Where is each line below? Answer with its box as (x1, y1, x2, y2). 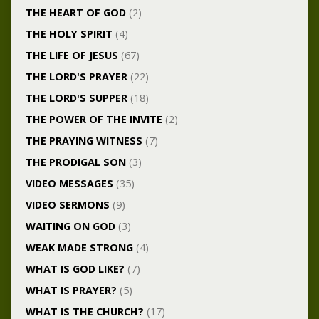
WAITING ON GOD (25, 219, 115, 233)
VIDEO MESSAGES (25, 176, 113, 190)
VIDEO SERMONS (25, 197, 110, 211)
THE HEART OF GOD (25, 5, 126, 19)
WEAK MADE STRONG (25, 240, 133, 254)
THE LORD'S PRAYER (25, 69, 127, 83)
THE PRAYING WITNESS (25, 133, 142, 147)
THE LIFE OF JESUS (25, 48, 118, 62)
